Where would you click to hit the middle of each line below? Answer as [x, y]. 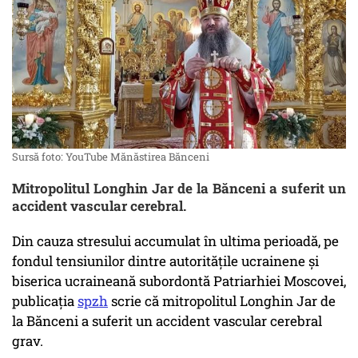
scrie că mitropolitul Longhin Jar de [222, 301]
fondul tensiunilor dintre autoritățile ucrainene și [165, 261]
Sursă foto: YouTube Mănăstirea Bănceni [111, 157]
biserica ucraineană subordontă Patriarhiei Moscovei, [179, 281]
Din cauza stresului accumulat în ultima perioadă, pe [175, 241]
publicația [45, 301]
